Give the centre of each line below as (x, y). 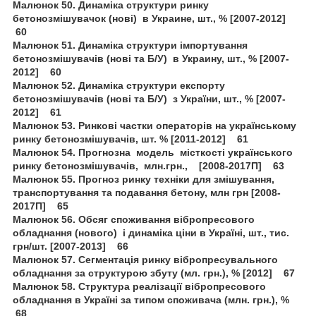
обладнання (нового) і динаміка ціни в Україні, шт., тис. (151, 232)
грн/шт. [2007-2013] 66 (71, 246)
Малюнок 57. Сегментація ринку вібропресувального (145, 259)
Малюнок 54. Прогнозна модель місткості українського (153, 152)
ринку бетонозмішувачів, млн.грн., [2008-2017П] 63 (148, 165)
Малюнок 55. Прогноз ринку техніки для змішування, (144, 179)
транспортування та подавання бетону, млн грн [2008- (147, 192)
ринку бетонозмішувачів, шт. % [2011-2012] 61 (130, 139)
